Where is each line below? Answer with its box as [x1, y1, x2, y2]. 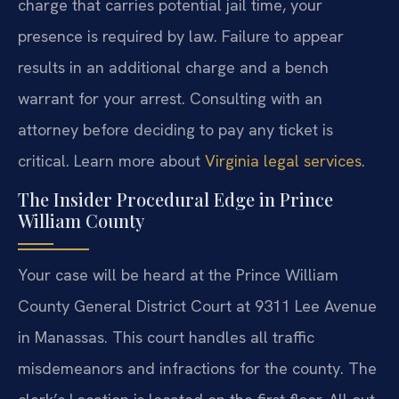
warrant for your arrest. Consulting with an [18, 87, 322, 109]
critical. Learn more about [18, 150, 205, 171]
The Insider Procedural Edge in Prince [18, 187, 333, 212]
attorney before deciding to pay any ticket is [18, 118, 333, 140]
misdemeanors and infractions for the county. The [18, 358, 377, 379]
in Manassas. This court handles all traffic [18, 327, 314, 348]
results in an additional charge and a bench [18, 56, 329, 77]
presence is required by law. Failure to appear [18, 25, 344, 46]
